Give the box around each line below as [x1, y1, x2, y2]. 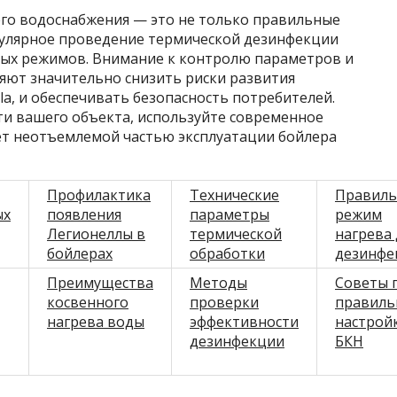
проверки [190, 292, 259, 312]
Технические [190, 184, 279, 205]
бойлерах [47, 243, 113, 263]
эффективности [190, 311, 299, 331]
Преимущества [47, 272, 153, 292]
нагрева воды [47, 311, 144, 331]
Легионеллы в [47, 223, 145, 244]
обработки [190, 243, 265, 263]
